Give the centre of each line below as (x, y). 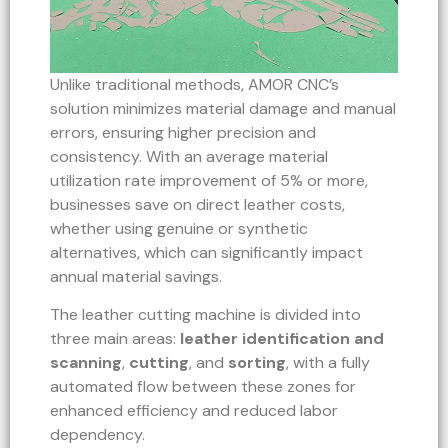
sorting (257, 363)
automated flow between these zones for (203, 387)
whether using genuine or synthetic (179, 228)
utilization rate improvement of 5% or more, (209, 180)
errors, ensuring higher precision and (183, 132)
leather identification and (282, 339)
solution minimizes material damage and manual (223, 108)
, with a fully (328, 363)
